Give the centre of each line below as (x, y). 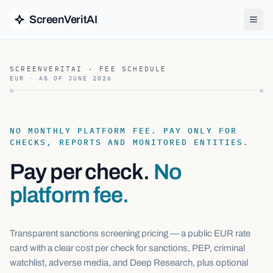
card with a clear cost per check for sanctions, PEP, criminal (127, 248)
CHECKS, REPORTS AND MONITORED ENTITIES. (130, 142)
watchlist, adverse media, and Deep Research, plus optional (129, 263)
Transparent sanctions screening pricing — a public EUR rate (130, 233)
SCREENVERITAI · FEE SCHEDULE (88, 69)
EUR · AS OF (39, 78)
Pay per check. (80, 172)
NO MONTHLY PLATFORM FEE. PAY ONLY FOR (123, 131)
